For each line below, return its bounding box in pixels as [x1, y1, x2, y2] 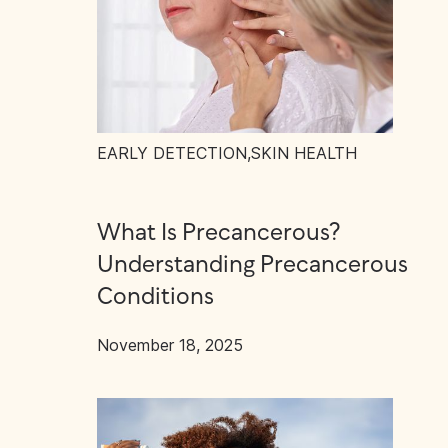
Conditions [97, 285, 214, 310]
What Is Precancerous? [97, 221, 341, 246]
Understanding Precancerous [97, 253, 408, 278]
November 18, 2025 [97, 335, 243, 355]
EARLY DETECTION [97, 143, 247, 163]
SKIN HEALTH [251, 143, 357, 163]
